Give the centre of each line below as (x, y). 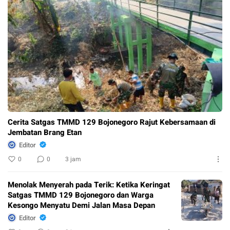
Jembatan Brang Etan (45, 133)
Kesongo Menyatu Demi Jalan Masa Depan (81, 206)
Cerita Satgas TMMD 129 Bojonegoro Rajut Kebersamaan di (112, 122)
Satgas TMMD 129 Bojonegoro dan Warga (81, 195)
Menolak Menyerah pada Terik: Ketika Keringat (89, 185)
